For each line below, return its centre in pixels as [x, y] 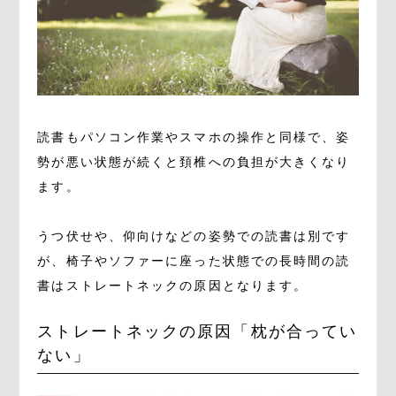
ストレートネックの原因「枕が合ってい [198, 332]
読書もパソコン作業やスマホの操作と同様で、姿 [194, 138]
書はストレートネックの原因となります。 [173, 286]
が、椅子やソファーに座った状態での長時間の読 [194, 262]
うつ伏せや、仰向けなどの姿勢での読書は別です [194, 237]
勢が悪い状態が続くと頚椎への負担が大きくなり [194, 163]
